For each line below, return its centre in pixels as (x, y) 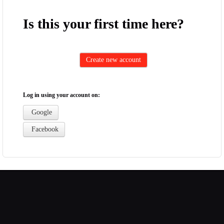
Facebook (44, 129)
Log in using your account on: (61, 95)
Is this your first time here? (103, 24)
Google (41, 112)
